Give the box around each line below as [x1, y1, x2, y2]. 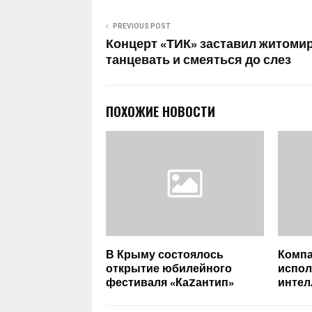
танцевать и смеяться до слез [106, 49, 291, 71]
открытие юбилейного [106, 259, 232, 279]
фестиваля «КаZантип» [106, 273, 234, 292]
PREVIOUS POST [113, 22, 171, 30]
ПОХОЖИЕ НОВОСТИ [106, 102, 215, 120]
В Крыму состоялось [106, 245, 224, 265]
